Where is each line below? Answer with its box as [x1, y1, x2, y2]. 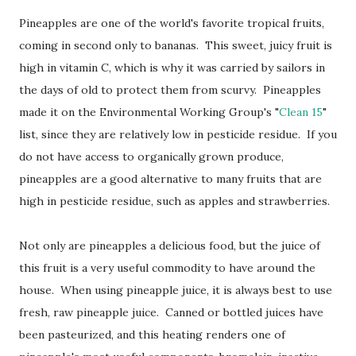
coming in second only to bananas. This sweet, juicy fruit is [19, 37, 332, 52]
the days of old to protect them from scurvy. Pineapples [19, 82, 321, 97]
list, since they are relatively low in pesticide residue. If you [19, 126, 337, 141]
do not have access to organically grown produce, [19, 149, 284, 164]
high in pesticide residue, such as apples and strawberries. [19, 193, 330, 208]
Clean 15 [279, 104, 323, 119]
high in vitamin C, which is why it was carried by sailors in [19, 60, 325, 75]
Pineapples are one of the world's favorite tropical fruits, [19, 15, 324, 30]
